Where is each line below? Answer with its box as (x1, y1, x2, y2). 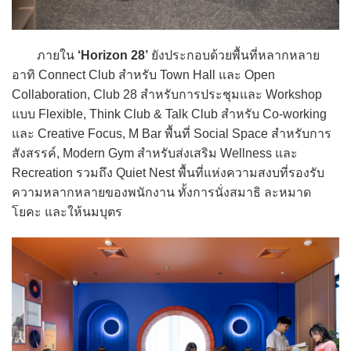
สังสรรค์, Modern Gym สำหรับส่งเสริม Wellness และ (12, 146, 298, 160)
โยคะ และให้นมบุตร (12, 204, 122, 219)
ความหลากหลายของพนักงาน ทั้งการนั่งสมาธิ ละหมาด (12, 185, 311, 199)
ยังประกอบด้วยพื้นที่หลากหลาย (148, 48, 320, 62)
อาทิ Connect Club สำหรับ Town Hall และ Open (12, 67, 275, 81)
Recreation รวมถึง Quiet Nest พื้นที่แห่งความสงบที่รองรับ (12, 165, 324, 179)
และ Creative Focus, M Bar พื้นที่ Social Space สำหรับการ (12, 126, 331, 140)
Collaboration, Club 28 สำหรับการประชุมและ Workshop (12, 87, 322, 101)
